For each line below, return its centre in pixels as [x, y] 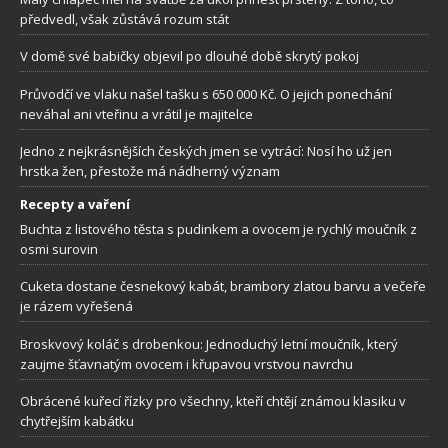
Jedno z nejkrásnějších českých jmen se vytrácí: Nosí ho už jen [206, 151]
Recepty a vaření [75, 203]
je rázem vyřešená [76, 306]
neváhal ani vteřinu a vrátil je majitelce [136, 113]
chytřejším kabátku [77, 421]
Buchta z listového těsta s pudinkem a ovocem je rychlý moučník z [218, 228]
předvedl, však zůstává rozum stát [124, 18]
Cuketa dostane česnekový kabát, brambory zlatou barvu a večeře [223, 286]
